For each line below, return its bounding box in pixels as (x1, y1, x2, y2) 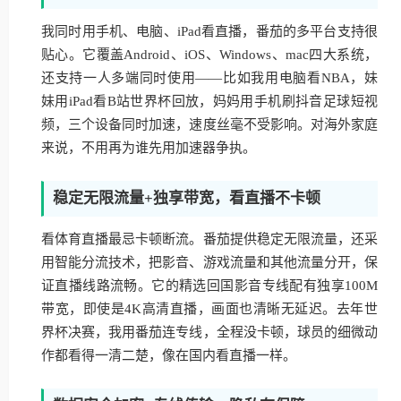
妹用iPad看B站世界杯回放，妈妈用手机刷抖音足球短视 (41, 94, 378, 108)
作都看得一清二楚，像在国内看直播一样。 (41, 348, 296, 363)
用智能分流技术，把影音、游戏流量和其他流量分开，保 (41, 255, 378, 269)
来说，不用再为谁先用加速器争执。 (41, 141, 256, 155)
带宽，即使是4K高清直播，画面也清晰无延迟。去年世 (41, 302, 378, 316)
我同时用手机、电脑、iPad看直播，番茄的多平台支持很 (41, 24, 378, 38)
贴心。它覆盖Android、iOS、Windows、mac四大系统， (41, 47, 378, 62)
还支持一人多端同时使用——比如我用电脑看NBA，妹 (41, 71, 378, 85)
